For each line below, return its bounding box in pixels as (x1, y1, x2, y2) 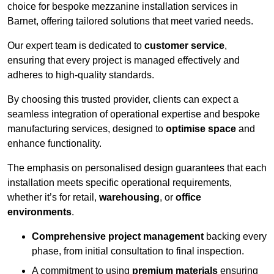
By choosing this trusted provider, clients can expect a (7, 94, 239, 105)
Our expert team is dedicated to (7, 40, 144, 51)
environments (7, 207, 72, 218)
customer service (144, 40, 224, 51)
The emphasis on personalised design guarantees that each (7, 163, 267, 174)
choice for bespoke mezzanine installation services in (7, 1, 238, 12)
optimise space (166, 124, 236, 135)
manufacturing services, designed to (7, 124, 166, 135)
